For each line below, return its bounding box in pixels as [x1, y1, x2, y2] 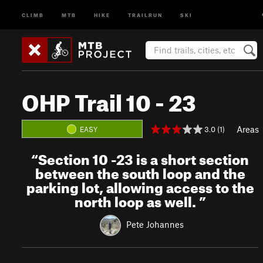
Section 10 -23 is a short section [38, 146, 249, 168]
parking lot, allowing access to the [26, 174, 254, 197]
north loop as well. [74, 188, 199, 211]
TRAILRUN [128, 11, 163, 18]
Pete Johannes [126, 218, 184, 230]
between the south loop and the [35, 160, 245, 183]
